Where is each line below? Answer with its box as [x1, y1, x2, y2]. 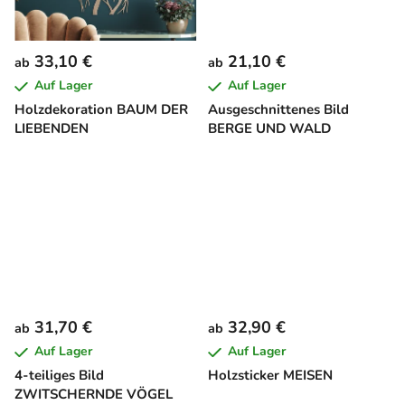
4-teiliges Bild [14, 366, 104, 385]
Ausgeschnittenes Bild [208, 100, 349, 119]
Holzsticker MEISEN [208, 366, 333, 385]
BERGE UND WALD [208, 119, 331, 138]
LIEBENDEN [14, 119, 89, 138]
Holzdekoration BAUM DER [14, 100, 188, 119]
